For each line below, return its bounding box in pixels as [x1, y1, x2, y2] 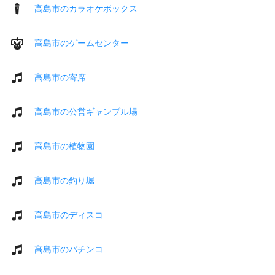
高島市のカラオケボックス [34, 3, 137, 14]
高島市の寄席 [34, 72, 86, 82]
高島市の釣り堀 [34, 175, 95, 185]
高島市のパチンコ [34, 244, 103, 254]
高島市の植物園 [34, 141, 95, 151]
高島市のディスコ [34, 209, 103, 220]
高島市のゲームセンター [34, 37, 129, 48]
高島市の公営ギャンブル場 [34, 106, 137, 117]
